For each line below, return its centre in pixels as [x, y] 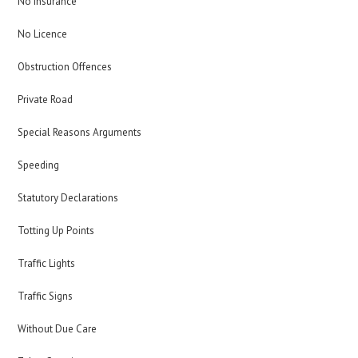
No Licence [43, 34]
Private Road [46, 99]
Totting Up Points [56, 231]
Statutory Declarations [68, 198]
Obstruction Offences [65, 67]
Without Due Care [58, 329]
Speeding [39, 165]
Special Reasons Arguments [80, 132]
